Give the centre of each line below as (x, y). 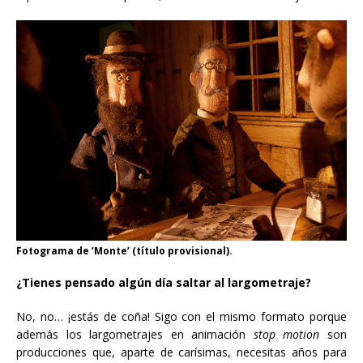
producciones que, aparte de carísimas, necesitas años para (181, 352)
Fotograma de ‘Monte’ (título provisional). (124, 250)
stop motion (286, 334)
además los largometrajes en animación (135, 334)
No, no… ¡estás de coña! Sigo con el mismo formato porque (181, 316)
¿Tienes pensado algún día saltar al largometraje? (164, 282)
